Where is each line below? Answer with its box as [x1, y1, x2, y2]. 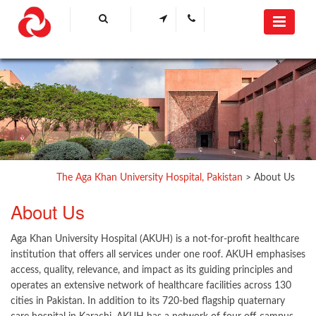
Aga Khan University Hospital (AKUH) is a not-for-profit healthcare [11, 234, 299, 244]
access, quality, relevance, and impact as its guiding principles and [11, 265, 293, 275]
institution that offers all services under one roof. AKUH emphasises [11, 250, 305, 260]
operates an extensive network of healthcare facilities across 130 [11, 281, 291, 291]
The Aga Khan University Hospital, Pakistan [56, 173, 243, 183]
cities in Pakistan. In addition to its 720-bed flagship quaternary [11, 296, 285, 306]
